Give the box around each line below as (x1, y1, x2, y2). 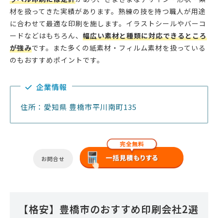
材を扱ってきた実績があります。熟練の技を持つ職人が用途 (10, 6, 206, 17)
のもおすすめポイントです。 (10, 55, 104, 65)
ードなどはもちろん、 (10, 31, 83, 41)
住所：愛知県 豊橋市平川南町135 (20, 102, 137, 112)
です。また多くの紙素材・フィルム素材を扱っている (32, 43, 206, 53)
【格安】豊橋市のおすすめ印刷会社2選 (18, 202, 199, 217)
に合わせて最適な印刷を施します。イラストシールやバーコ (10, 18, 206, 29)
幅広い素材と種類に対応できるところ (83, 31, 207, 41)
